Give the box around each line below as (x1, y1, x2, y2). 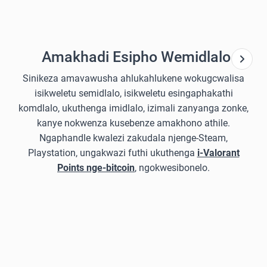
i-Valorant (197, 147, 240, 159)
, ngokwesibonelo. (135, 162, 210, 173)
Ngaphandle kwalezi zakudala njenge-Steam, (39, 132, 228, 144)
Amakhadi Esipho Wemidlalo (41, 48, 231, 66)
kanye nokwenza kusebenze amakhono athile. (37, 117, 230, 129)
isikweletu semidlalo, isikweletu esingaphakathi (34, 88, 233, 99)
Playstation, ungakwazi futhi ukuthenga (27, 147, 197, 159)
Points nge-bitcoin (57, 162, 135, 173)
